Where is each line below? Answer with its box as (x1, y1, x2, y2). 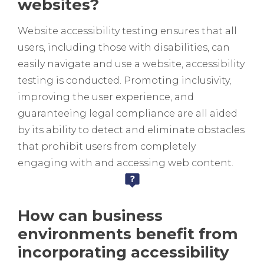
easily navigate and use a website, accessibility (18, 58, 245, 70)
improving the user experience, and (18, 91, 194, 103)
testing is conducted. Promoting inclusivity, (18, 75, 231, 87)
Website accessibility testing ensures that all (18, 25, 237, 37)
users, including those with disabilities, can (18, 42, 230, 54)
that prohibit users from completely (18, 141, 196, 153)
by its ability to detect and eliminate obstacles (18, 124, 245, 136)
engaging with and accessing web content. (18, 157, 233, 169)
